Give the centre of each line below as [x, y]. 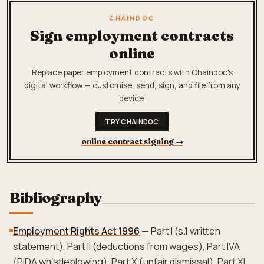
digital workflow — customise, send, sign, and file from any [132, 85]
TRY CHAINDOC [132, 122]
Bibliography [56, 198]
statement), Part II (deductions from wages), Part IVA [126, 246]
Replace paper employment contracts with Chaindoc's [132, 72]
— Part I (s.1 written [180, 231]
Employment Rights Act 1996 [76, 231]
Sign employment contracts [132, 36]
